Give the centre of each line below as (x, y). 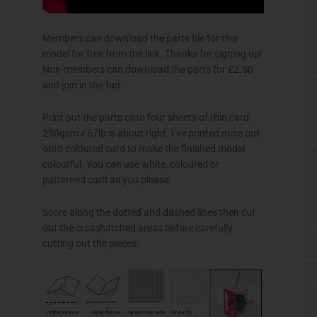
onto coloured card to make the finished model (144, 149)
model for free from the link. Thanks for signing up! (152, 54)
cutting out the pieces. (91, 244)
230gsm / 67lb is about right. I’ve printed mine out (151, 133)
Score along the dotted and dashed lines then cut (149, 213)
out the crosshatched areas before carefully (138, 228)
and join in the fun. (83, 85)
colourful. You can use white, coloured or (131, 165)
